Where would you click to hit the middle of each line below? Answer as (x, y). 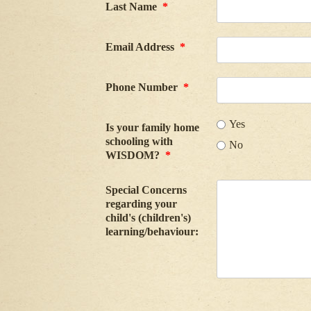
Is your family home (152, 127)
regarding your (141, 204)
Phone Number (143, 87)
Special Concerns (146, 190)
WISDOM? (134, 155)
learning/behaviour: (152, 232)
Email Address (141, 47)
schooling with (139, 141)
